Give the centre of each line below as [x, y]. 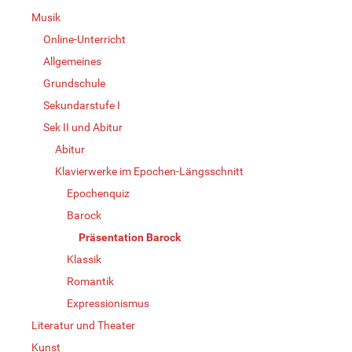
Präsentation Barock [130, 237]
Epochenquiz [98, 193]
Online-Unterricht [84, 39]
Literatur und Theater [83, 325]
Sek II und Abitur [83, 127]
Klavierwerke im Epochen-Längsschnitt [149, 171]
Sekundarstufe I [82, 105]
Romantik [90, 281]
